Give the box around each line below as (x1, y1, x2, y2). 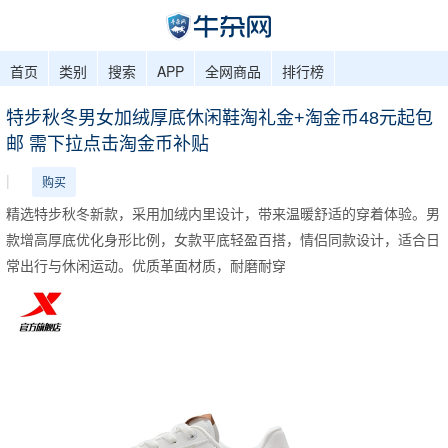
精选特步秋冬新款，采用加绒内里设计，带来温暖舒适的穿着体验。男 (6, 202, 440, 223)
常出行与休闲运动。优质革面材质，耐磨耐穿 (6, 254, 286, 275)
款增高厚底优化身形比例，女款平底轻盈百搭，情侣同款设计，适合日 (6, 228, 440, 249)
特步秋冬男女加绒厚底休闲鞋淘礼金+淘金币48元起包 (6, 107, 433, 128)
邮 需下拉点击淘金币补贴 (6, 133, 209, 154)
